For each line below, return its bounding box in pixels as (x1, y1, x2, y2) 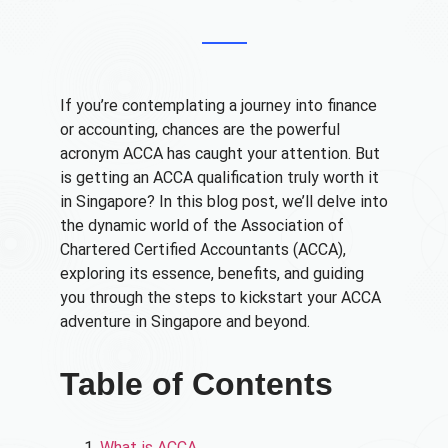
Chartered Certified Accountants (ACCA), (60, 240, 346, 259)
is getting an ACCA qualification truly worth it (60, 168, 379, 187)
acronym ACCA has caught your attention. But (60, 144, 380, 163)
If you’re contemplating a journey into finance (60, 96, 377, 115)
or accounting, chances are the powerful (60, 120, 340, 139)
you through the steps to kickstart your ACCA (60, 288, 381, 307)
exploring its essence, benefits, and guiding (60, 264, 364, 283)
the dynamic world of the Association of (60, 216, 344, 235)
